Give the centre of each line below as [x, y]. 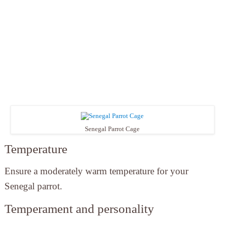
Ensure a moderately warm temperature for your [96, 171]
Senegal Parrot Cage [113, 129]
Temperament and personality [79, 209]
